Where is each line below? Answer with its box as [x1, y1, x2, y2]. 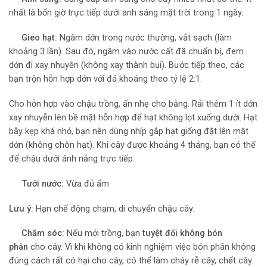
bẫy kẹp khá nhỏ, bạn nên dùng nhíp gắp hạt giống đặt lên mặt [9, 126, 249, 136]
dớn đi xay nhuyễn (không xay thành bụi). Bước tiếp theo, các [9, 60, 244, 70]
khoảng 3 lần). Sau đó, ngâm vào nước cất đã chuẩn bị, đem [9, 46, 244, 57]
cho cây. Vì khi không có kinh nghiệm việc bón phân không [28, 242, 256, 253]
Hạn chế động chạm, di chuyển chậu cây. [36, 203, 194, 214]
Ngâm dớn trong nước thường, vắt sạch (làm [57, 32, 232, 43]
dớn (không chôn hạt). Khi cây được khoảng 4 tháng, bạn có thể [9, 139, 256, 150]
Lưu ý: [9, 203, 36, 214]
